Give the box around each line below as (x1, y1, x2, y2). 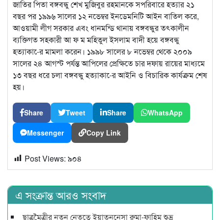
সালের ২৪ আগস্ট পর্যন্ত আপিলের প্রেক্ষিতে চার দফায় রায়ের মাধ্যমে (13, 57, 205, 69)
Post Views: (25, 152, 68, 164)
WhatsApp (148, 107, 183, 117)
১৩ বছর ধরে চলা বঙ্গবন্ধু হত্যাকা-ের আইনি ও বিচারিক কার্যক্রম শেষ (13, 69, 207, 81)
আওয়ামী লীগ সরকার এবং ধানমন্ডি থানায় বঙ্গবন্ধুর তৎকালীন (13, 22, 189, 33)
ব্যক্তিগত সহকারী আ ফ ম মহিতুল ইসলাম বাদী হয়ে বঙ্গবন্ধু (13, 33, 179, 45)
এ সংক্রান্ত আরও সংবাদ (15, 187, 107, 202)
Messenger (27, 127, 64, 137)
